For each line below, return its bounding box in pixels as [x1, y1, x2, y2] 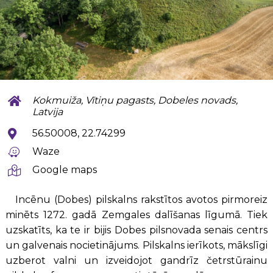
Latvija [32, 106, 63, 118]
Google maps [32, 163, 97, 175]
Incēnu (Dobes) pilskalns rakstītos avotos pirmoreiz [15, 193, 268, 205]
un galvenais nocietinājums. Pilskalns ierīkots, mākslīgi [5, 239, 268, 251]
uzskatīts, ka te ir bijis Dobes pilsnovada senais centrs [5, 224, 268, 236]
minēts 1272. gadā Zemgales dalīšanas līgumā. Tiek [5, 208, 268, 221]
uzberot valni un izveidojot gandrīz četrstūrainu [5, 254, 268, 266]
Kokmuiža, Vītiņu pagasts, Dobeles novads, [32, 94, 238, 107]
